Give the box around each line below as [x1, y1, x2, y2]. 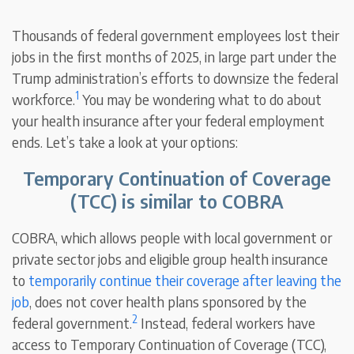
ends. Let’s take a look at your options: [12, 133, 239, 152]
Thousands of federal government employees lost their [12, 26, 340, 45]
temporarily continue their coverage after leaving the [28, 271, 342, 290]
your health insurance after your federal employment [12, 111, 326, 130]
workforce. [12, 90, 76, 109]
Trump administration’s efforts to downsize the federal [12, 69, 339, 88]
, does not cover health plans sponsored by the [29, 292, 307, 311]
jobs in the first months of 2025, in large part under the [12, 47, 337, 66]
